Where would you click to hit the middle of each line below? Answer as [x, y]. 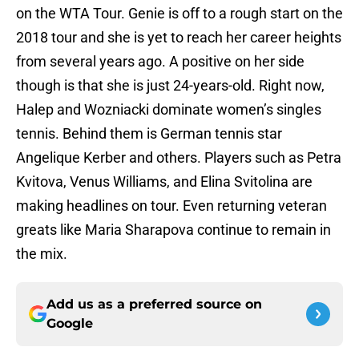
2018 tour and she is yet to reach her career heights [179, 38]
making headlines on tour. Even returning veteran [171, 206]
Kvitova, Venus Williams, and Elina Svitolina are [164, 182]
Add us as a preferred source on [154, 305]
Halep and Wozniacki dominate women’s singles [169, 110]
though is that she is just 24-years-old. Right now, [170, 86]
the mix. [42, 254]
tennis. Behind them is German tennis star [149, 134]
